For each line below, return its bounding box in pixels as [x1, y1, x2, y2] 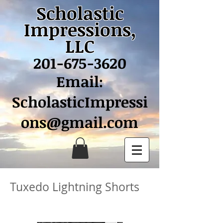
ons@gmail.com [21, 112, 138, 132]
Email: [56, 71, 103, 92]
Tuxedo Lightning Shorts [10, 179, 139, 195]
